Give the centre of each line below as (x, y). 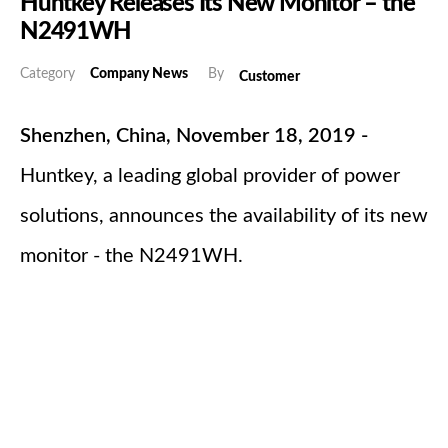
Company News (139, 74)
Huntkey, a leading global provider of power (210, 176)
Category (47, 74)
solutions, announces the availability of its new (224, 216)
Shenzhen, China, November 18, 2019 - (194, 136)
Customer (269, 77)
